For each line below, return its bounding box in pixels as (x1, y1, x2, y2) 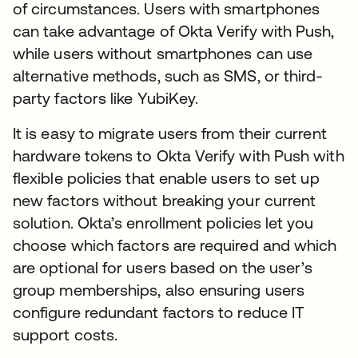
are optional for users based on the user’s (13, 258, 313, 277)
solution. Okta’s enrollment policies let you (13, 213, 314, 233)
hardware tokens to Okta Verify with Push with (13, 146, 344, 165)
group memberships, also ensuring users (13, 280, 305, 300)
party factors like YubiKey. (13, 89, 199, 108)
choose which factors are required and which (13, 236, 337, 255)
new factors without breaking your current (13, 191, 316, 210)
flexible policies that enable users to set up (13, 169, 320, 188)
